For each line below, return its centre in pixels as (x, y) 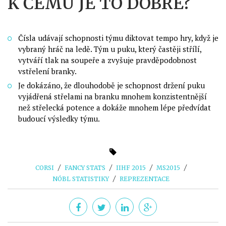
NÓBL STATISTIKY (81, 179)
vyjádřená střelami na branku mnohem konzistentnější (112, 96)
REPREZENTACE (145, 179)
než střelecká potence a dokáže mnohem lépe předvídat (115, 107)
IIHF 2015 (131, 168)
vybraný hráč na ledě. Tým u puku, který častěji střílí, (110, 49)
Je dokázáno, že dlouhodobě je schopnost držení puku (111, 85)
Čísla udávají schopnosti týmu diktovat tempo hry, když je (118, 38)
